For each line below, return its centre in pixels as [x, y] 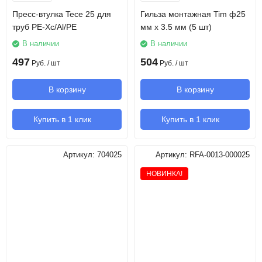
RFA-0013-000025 [220, 155]
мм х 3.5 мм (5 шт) [176, 27]
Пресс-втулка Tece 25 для [62, 14]
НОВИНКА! [164, 174]
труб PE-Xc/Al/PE [44, 27]
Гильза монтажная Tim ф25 [193, 14]
